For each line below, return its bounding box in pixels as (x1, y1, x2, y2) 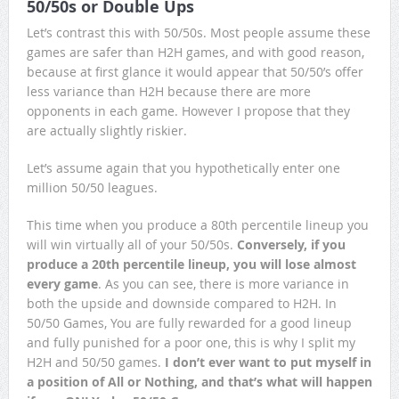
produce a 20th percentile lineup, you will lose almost (26, 256, 356, 273)
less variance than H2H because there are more (26, 83, 311, 100)
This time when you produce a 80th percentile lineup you (26, 216, 369, 233)
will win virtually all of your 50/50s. (26, 236, 237, 253)
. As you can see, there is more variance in (97, 275, 349, 292)
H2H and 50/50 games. (26, 354, 165, 370)
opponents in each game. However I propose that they (26, 102, 350, 119)
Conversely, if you (236, 236, 346, 253)
